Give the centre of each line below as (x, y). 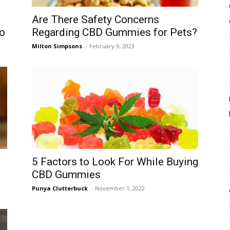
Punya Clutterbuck (60, 188)
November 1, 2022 (120, 188)
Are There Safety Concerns (95, 20)
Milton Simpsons (57, 46)
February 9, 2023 (112, 46)
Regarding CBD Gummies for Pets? (114, 32)
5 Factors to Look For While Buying (115, 162)
